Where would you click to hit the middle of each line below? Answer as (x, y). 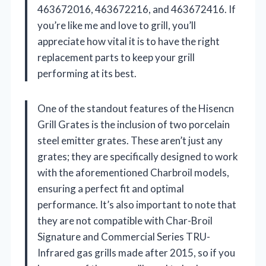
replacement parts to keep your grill (116, 58)
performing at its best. (87, 74)
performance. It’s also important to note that (137, 205)
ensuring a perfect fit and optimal (111, 189)
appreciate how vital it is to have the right (129, 42)
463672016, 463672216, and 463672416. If (137, 9)
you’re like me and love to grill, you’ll (117, 26)
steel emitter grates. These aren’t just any (130, 141)
